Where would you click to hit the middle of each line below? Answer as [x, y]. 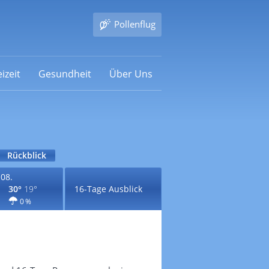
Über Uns [131, 74]
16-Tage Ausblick [108, 189]
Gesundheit [65, 74]
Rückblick [26, 155]
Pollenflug [134, 24]
